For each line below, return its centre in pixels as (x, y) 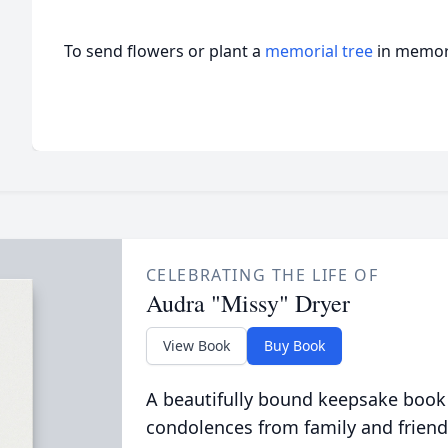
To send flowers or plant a (164, 51)
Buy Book (294, 345)
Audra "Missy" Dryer (247, 303)
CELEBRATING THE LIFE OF (262, 275)
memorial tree (319, 51)
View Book (196, 345)
